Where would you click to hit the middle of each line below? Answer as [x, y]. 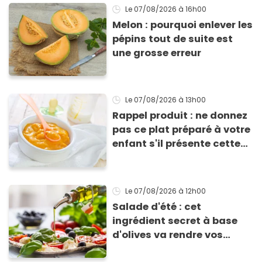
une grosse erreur [157, 53]
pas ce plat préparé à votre [182, 130]
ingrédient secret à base [175, 220]
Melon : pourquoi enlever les [183, 25]
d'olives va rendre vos [168, 235]
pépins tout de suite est [173, 39]
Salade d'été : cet [157, 206]
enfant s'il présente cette [177, 144]
